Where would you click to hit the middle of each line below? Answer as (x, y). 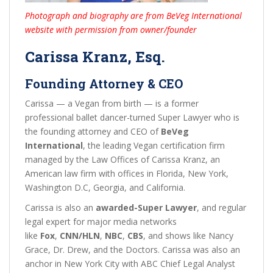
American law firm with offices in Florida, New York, (127, 173)
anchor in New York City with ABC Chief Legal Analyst (130, 264)
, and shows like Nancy (188, 236)
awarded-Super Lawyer (146, 207)
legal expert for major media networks (101, 222)
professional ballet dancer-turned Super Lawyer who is (132, 117)
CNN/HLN (80, 236)
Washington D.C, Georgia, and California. (105, 187)
